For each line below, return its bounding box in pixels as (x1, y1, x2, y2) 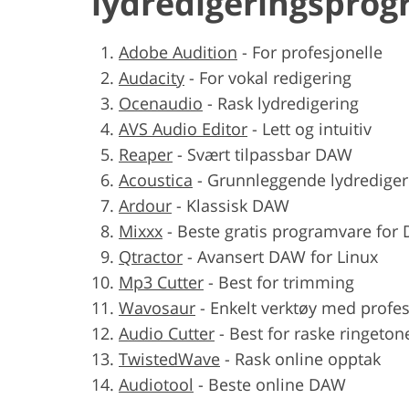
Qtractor (119, 245, 183, 267)
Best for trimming (218, 270, 354, 293)
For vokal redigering (199, 66, 351, 89)
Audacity (119, 66, 184, 89)
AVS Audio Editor (119, 117, 247, 140)
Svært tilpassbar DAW (187, 142, 352, 165)
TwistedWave (119, 347, 220, 370)
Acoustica (119, 168, 193, 191)
